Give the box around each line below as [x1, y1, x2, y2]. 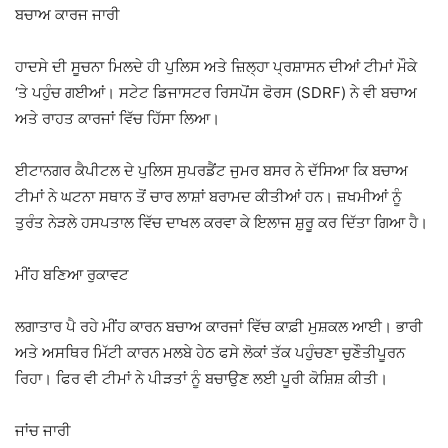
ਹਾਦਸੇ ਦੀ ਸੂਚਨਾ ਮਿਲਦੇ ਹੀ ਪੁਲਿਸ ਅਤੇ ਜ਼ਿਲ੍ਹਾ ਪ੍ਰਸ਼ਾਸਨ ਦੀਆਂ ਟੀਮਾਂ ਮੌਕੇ [15, 57, 417, 77]
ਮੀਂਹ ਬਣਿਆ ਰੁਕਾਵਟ [15, 265, 129, 285]
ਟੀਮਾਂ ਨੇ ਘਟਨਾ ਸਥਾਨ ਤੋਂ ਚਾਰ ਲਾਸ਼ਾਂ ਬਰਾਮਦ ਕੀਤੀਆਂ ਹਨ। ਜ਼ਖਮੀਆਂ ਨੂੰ [15, 187, 402, 207]
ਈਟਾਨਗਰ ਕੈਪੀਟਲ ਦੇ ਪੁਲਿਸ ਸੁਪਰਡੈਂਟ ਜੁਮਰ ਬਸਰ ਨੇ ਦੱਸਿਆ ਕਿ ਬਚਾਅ [15, 161, 408, 181]
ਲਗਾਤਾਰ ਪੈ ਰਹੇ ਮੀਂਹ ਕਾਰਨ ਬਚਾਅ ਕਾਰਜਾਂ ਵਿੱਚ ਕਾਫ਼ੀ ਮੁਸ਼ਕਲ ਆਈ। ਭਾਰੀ [15, 317, 423, 337]
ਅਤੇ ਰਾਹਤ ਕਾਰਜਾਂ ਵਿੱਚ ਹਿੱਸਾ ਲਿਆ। [15, 109, 220, 129]
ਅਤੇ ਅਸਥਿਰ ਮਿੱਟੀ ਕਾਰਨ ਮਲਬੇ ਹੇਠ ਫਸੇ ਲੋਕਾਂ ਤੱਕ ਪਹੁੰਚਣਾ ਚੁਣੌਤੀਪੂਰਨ [15, 343, 405, 363]
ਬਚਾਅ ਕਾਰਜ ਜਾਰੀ [15, 5, 120, 25]
